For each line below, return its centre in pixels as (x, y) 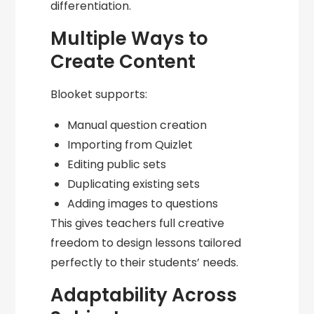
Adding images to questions (143, 204)
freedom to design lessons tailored (146, 243)
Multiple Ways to (130, 39)
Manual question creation (137, 125)
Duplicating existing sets (134, 184)
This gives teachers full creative (138, 224)
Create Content (123, 62)
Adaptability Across (144, 295)
